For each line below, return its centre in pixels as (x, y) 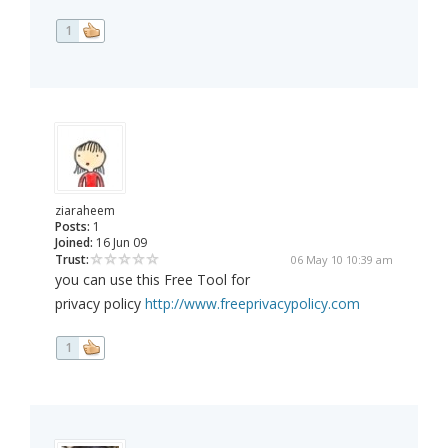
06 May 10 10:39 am (342, 260)
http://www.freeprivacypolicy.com (252, 304)
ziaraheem (85, 211)
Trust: (72, 260)
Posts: (72, 227)
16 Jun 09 (120, 243)
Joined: (74, 243)
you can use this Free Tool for (152, 280)
